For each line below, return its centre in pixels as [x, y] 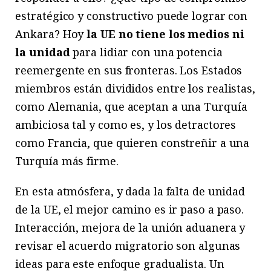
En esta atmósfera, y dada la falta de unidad [130, 191]
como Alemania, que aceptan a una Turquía [131, 106]
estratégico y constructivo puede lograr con [132, 15]
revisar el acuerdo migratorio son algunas [128, 245]
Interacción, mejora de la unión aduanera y [130, 227]
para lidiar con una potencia [146, 52]
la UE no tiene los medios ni [165, 34]
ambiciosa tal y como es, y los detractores [126, 124]
